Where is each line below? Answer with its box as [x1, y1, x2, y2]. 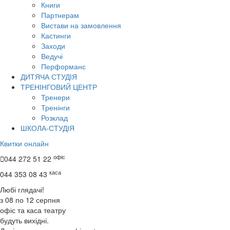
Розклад [41, 112, 68, 123]
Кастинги [41, 30, 71, 41]
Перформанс [41, 61, 86, 72]
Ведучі [41, 51, 63, 62]
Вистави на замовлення [41, 20, 121, 31]
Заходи [41, 41, 65, 51]
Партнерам [41, 10, 79, 21]
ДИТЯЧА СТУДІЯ [21, 71, 77, 82]
